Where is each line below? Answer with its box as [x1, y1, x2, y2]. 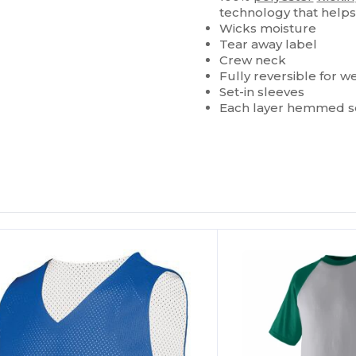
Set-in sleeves [219, 84, 305, 99]
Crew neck [219, 52, 287, 68]
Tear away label [219, 37, 318, 52]
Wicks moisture [219, 21, 317, 36]
